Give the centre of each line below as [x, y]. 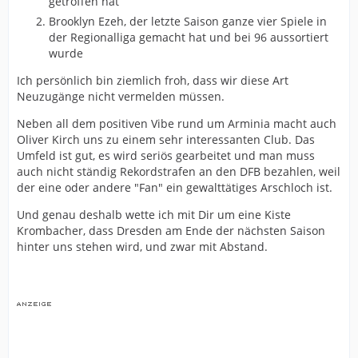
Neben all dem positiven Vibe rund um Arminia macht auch [177, 124]
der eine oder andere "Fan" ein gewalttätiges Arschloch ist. [175, 188]
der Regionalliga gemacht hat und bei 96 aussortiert [189, 38]
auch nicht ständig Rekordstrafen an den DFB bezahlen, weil [179, 172]
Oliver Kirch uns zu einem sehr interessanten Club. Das [166, 140]
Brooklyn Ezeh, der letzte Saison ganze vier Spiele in [188, 22]
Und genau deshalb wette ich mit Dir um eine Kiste [154, 215]
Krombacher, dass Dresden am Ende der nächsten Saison [171, 231]
